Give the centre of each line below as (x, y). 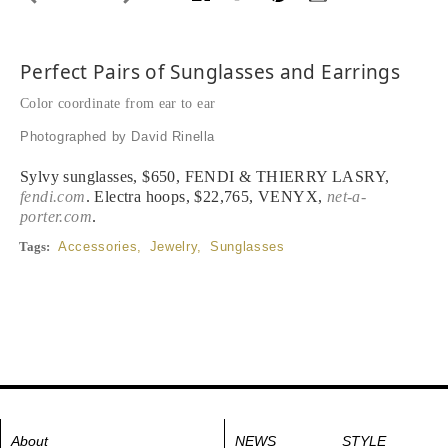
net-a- (346, 196)
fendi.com (53, 196)
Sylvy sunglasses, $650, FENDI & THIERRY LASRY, (205, 176)
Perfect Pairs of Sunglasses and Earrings (210, 71)
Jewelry (173, 246)
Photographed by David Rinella (117, 136)
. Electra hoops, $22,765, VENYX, (206, 196)
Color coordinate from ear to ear (118, 103)
